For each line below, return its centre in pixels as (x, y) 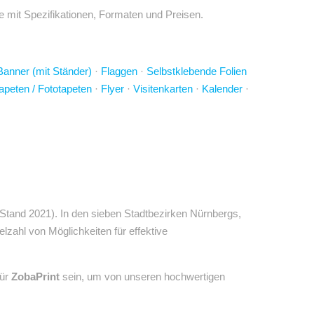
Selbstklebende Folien (197, 71)
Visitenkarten (163, 89)
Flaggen (119, 71)
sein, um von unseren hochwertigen (142, 277)
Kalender (222, 89)
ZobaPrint (35, 277)
